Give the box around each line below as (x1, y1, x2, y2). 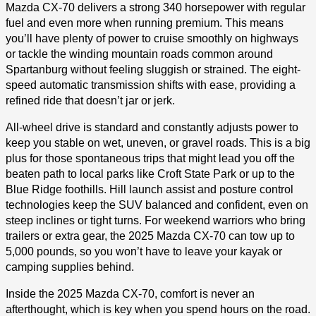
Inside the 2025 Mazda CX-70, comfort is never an (6, 288, 255, 300)
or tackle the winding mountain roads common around (6, 48, 273, 60)
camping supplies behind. (6, 261, 134, 273)
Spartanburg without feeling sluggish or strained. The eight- (6, 63, 300, 75)
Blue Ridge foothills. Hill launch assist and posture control (6, 183, 293, 195)
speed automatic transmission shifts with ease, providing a (6, 79, 296, 91)
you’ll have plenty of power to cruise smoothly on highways (6, 32, 298, 44)
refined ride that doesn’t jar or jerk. (6, 95, 175, 107)
